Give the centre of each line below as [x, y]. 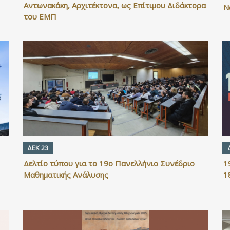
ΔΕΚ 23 [38, 148]
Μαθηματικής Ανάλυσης [66, 174]
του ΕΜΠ [40, 16]
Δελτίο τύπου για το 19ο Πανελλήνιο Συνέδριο [109, 163]
